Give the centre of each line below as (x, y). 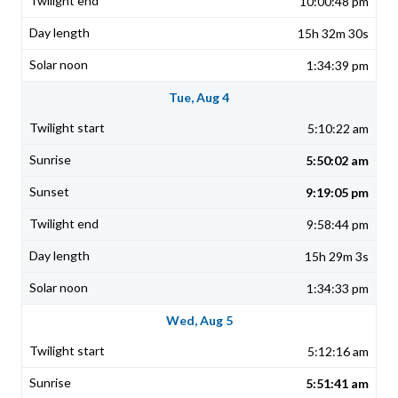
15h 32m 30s (333, 34)
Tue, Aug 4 (199, 98)
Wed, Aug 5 (199, 321)
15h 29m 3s (337, 257)
